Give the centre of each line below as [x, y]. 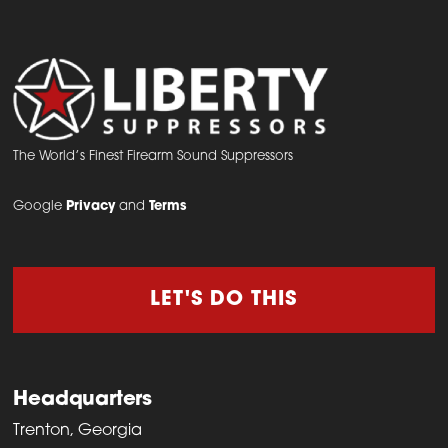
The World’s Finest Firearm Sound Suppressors [153, 156]
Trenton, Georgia [78, 430]
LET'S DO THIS [224, 299]
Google [40, 206]
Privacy [91, 206]
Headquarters [83, 399]
